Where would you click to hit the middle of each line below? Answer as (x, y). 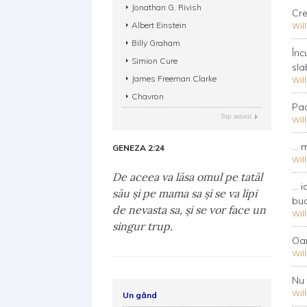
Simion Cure (155, 61)
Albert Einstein (159, 25)
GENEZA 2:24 (139, 148)
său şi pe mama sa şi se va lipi (185, 193)
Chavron (148, 96)
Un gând (140, 295)
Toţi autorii (236, 116)
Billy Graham (156, 43)
